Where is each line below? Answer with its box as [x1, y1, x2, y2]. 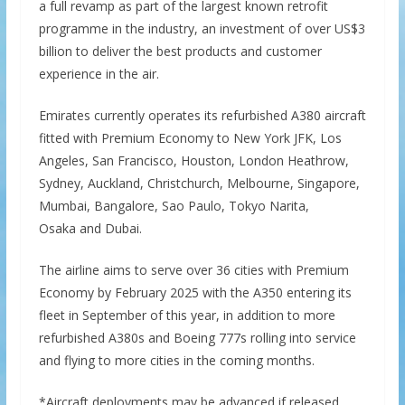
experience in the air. [38, 65, 159, 82]
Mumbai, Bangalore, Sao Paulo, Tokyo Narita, [38, 197, 309, 214]
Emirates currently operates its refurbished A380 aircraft [38, 107, 366, 124]
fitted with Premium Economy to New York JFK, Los [38, 129, 342, 146]
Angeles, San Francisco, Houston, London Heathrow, [38, 152, 349, 169]
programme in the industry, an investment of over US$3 [38, 20, 365, 37]
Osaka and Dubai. [38, 220, 142, 237]
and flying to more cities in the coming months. [38, 352, 315, 369]
